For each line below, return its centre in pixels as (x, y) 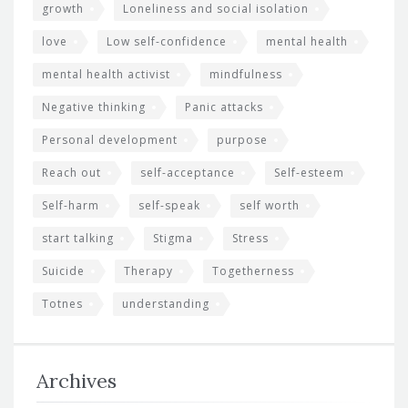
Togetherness (253, 271)
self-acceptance (188, 173)
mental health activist (106, 75)
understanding (166, 304)
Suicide (63, 271)
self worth (270, 206)
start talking (78, 239)
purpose (242, 140)
